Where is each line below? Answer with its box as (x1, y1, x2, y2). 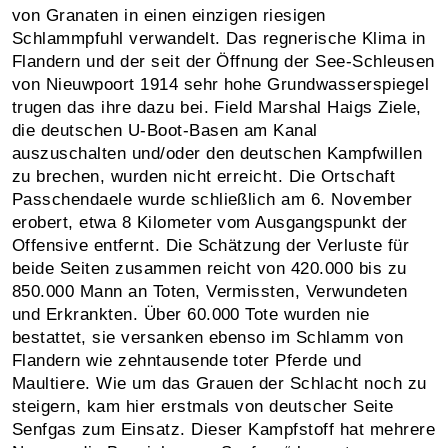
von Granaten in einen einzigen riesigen (12, 5, 326, 25)
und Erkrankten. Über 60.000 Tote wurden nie (12, 304, 370, 324)
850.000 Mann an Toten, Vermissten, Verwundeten (12, 281, 408, 301)
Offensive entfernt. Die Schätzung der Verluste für (12, 235, 410, 255)
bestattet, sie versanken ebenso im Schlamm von (12, 327, 404, 347)
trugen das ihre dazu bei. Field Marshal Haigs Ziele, (12, 97, 422, 117)
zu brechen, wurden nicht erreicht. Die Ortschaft (12, 166, 396, 186)
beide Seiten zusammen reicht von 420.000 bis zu (12, 258, 407, 278)
